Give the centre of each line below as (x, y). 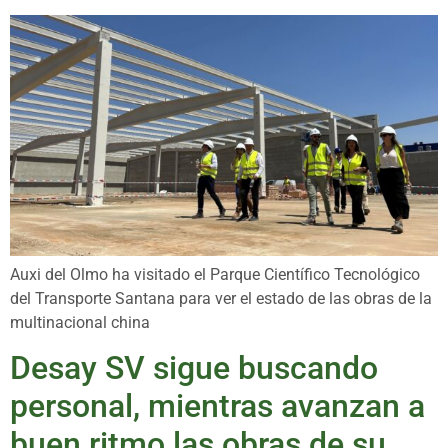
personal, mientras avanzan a (217, 406)
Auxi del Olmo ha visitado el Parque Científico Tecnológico (215, 274)
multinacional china (80, 322)
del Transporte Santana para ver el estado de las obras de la (221, 298)
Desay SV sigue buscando (194, 368)
